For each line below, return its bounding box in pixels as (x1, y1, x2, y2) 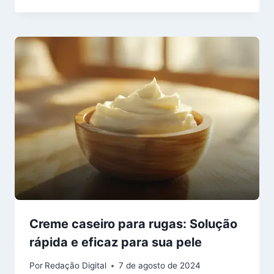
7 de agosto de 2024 (119, 261, 201, 271)
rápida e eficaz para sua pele (29, 234, 202, 250)
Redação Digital (45, 261, 107, 271)
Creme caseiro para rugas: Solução (29, 216, 237, 231)
